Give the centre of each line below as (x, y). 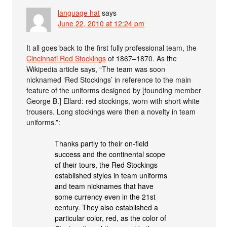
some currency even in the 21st (105, 197)
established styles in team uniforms (111, 175)
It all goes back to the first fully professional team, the (112, 48)
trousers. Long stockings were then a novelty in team (111, 111)
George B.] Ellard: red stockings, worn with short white (113, 101)
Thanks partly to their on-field (102, 143)
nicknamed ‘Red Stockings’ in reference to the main (109, 80)
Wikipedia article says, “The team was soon (96, 69)
